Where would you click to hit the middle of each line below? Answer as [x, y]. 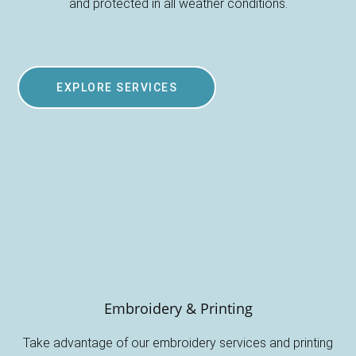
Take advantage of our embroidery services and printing [178, 342]
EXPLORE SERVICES [117, 87]
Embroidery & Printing [178, 308]
